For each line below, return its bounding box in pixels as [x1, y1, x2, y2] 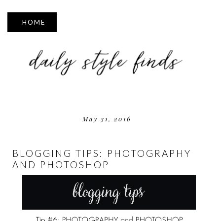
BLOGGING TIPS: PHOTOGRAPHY [12, 147, 191, 159]
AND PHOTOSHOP [12, 158, 110, 170]
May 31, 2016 [82, 114, 132, 123]
